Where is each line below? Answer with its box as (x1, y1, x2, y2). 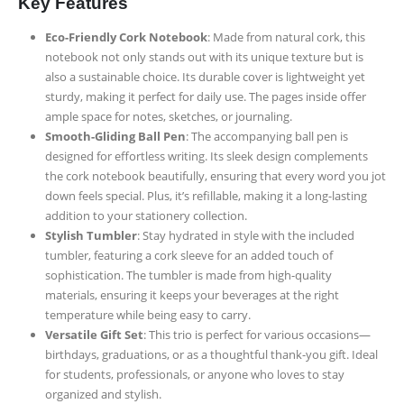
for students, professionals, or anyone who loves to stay (44, 366, 344, 383)
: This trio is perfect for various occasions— (142, 326, 371, 344)
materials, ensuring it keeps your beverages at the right (44, 287, 339, 304)
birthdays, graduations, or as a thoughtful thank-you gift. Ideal (44, 346, 378, 363)
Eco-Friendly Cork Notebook (44, 29, 207, 46)
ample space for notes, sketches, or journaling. (44, 108, 292, 125)
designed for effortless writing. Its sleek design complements (44, 148, 368, 165)
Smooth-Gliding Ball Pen (44, 128, 186, 145)
